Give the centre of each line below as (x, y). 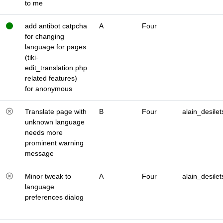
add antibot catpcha (56, 26)
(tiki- (32, 57)
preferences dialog (54, 197)
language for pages (56, 47)
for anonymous (49, 89)
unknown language (55, 122)
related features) (51, 78)
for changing (45, 36)
